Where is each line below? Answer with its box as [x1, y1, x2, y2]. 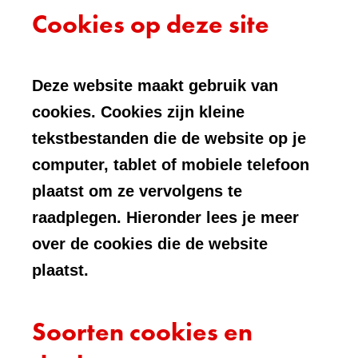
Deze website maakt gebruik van [32, 77, 278, 94]
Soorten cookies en [32, 316, 253, 348]
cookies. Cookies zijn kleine [32, 103, 245, 121]
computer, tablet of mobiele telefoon [32, 156, 309, 173]
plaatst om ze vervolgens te [32, 182, 242, 200]
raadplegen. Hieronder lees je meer [32, 209, 299, 226]
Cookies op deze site [32, 8, 269, 41]
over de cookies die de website [32, 235, 268, 253]
